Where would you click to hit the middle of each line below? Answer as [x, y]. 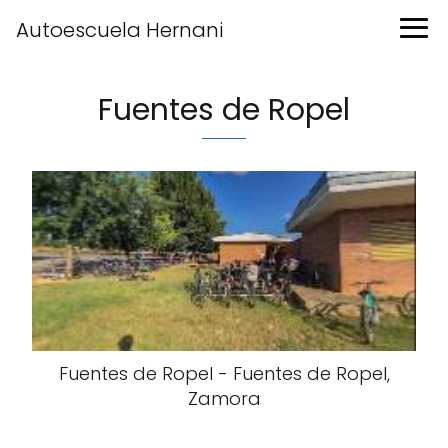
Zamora [224, 398]
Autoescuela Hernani [119, 30]
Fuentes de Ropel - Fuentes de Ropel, [224, 373]
